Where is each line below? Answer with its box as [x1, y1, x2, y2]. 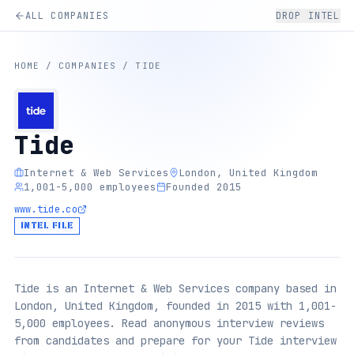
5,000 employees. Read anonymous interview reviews [13, 315, 324, 330]
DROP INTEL [275, 9, 341, 22]
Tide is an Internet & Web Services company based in [13, 281, 337, 296]
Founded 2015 [166, 179, 242, 194]
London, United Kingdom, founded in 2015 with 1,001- [13, 298, 337, 313]
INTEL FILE [20, 218, 73, 232]
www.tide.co [13, 203, 77, 216]
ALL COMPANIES [24, 9, 110, 22]
